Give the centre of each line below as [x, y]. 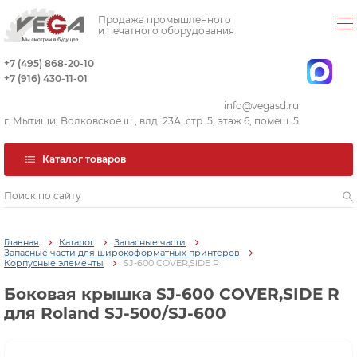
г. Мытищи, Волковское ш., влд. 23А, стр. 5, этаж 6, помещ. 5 [151, 121]
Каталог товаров [84, 159]
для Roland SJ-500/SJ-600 [115, 314]
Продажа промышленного [165, 19]
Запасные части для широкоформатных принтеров [122, 253]
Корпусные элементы [54, 263]
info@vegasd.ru [261, 106]
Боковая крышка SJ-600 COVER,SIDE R [172, 294]
